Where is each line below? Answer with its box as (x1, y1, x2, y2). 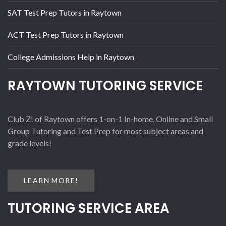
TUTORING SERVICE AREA (8, 199, 169, 217)
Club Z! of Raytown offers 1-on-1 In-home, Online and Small (8, 114, 213, 124)
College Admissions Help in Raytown (8, 51, 134, 62)
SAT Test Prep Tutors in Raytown (8, 7, 122, 17)
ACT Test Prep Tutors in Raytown (8, 29, 124, 39)
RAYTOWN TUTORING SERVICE (8, 76, 203, 95)
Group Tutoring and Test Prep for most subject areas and (8, 126, 203, 136)
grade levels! (8, 138, 51, 148)
